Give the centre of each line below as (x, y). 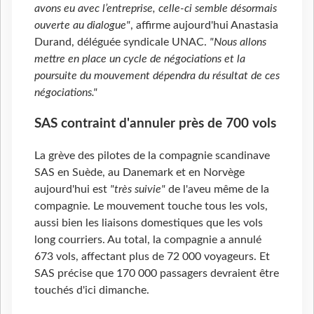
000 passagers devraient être (209, 273)
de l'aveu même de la (217, 189)
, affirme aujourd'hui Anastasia (204, 26)
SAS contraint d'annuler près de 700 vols (155, 123)
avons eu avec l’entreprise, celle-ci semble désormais (156, 9)
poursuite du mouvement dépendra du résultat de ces (157, 76)
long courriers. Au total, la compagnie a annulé (148, 239)
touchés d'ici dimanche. (92, 290)
